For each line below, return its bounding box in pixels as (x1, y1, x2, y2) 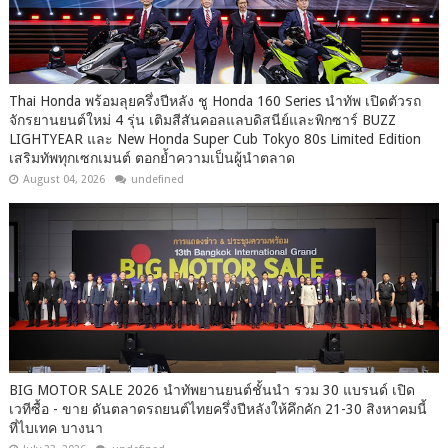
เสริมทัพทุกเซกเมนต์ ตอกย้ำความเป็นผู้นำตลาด (8, 150, 295, 167)
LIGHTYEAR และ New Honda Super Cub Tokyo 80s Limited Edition (8, 131, 421, 148)
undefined (130, 173, 184, 187)
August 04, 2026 (22, 173, 105, 187)
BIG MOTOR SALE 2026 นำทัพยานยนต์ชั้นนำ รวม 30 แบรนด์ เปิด (8, 382, 415, 399)
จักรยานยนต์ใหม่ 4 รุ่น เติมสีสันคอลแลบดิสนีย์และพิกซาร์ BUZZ (8, 112, 396, 129)
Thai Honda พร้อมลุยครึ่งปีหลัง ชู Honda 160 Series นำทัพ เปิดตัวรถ (8, 93, 421, 110)
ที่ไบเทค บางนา (8, 420, 103, 437)
